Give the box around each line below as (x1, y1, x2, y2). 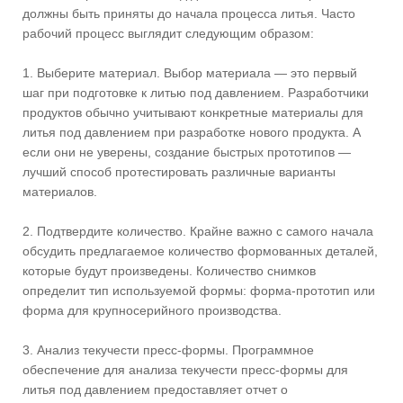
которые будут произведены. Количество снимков (22, 263, 316, 278)
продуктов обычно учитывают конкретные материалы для (22, 104, 363, 120)
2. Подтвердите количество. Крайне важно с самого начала (22, 223, 373, 238)
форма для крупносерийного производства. (22, 302, 282, 318)
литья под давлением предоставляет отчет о (22, 381, 288, 397)
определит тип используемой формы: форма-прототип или (22, 282, 375, 298)
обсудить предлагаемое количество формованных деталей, (22, 243, 378, 258)
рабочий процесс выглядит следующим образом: (22, 25, 314, 40)
